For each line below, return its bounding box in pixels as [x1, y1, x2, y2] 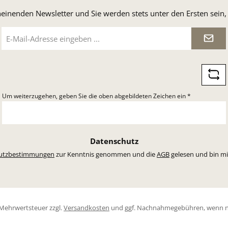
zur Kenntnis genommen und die [54, 150, 157, 159]
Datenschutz [90, 136, 138, 146]
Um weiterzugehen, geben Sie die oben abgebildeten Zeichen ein [2, 92, 187, 100]
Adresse [2, 45, 25, 54]
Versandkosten [64, 203, 109, 212]
